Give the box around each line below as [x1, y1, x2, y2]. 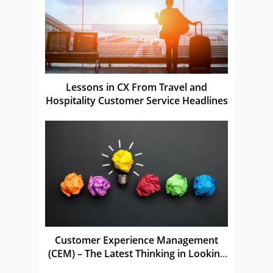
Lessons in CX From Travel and [66, 80, 207, 94]
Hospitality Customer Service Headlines [45, 93, 228, 107]
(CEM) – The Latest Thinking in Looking [48, 246, 225, 260]
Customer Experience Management [55, 233, 218, 247]
